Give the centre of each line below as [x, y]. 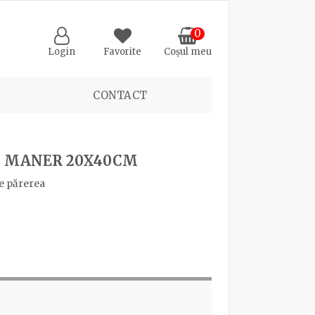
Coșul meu [188, 51]
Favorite [123, 51]
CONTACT [120, 96]
